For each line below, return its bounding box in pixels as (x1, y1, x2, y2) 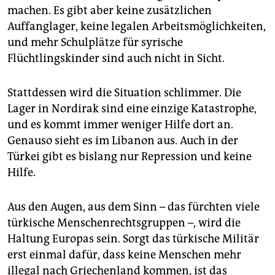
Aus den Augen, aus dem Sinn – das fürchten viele (7, 199, 260, 214)
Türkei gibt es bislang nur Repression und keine (7, 149, 252, 163)
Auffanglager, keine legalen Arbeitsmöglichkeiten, (7, 19, 266, 33)
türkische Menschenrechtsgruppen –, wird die (7, 215, 241, 230)
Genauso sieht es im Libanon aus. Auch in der (7, 133, 238, 147)
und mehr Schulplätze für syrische (7, 35, 183, 49)
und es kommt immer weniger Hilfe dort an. (7, 117, 233, 131)
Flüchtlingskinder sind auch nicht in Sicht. (7, 51, 225, 65)
